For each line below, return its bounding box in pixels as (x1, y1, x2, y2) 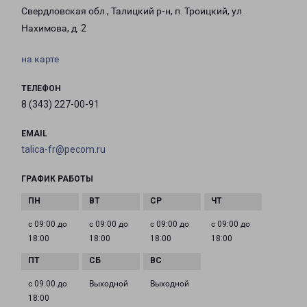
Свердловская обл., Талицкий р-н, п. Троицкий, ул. (21, 5, 244, 17)
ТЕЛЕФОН (21, 84, 61, 94)
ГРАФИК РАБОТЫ (21, 174, 93, 184)
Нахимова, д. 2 (21, 23, 86, 34)
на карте (21, 53, 59, 65)
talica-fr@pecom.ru (21, 144, 106, 156)
